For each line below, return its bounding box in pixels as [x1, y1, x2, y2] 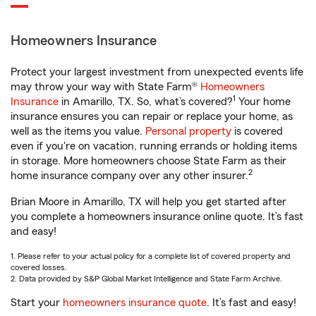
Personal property [145, 126, 231, 137]
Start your [11, 297, 63, 308]
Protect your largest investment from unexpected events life [11, 66, 303, 78]
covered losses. [11, 263, 67, 272]
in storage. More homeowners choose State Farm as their [11, 155, 286, 166]
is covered [231, 126, 283, 137]
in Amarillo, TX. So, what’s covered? [59, 96, 233, 107]
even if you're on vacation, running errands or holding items [11, 140, 297, 152]
